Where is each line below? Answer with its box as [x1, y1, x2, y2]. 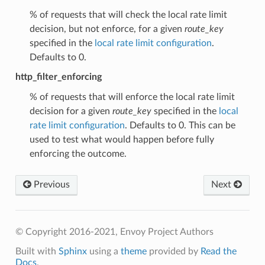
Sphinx [58, 246, 87, 256]
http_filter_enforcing [15, 72, 102, 82]
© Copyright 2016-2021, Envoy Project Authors [15, 227, 214, 237]
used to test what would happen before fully [29, 134, 214, 144]
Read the [200, 246, 237, 256]
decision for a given [29, 106, 112, 116]
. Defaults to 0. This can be [124, 120, 235, 130]
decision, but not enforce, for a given [29, 24, 185, 34]
